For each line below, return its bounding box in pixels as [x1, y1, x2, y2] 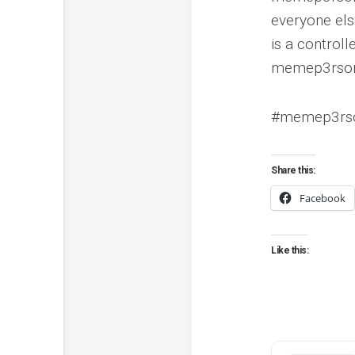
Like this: [271, 244, 308, 256]
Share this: [271, 164, 315, 176]
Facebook [300, 190, 345, 205]
